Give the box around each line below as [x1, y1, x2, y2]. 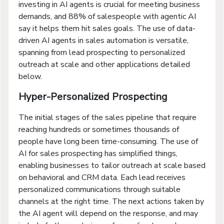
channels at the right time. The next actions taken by [18, 195, 204, 207]
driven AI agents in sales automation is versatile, [18, 34, 188, 46]
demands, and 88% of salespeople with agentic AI [18, 10, 196, 22]
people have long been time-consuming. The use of [18, 135, 198, 147]
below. [18, 70, 42, 82]
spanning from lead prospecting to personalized [18, 46, 185, 58]
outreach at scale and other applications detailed [18, 58, 190, 70]
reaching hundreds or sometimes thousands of [18, 123, 179, 135]
